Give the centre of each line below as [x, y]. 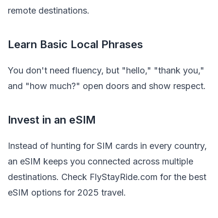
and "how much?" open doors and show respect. [107, 86]
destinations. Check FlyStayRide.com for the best [107, 177]
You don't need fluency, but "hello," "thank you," [106, 70]
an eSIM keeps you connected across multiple [100, 161]
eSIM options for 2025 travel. [67, 192]
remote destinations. [49, 10]
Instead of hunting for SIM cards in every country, [107, 145]
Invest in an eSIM [52, 120]
